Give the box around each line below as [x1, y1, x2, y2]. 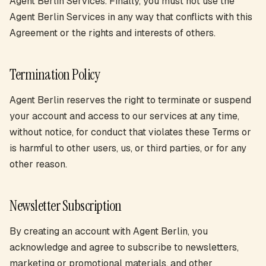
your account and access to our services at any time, [9, 110, 239, 122]
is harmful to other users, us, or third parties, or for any [9, 142, 246, 154]
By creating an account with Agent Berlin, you [9, 225, 208, 237]
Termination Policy [9, 65, 100, 84]
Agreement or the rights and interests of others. [9, 27, 216, 39]
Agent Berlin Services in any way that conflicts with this [9, 11, 252, 23]
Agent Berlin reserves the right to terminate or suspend [9, 94, 251, 106]
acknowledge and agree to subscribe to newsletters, [9, 241, 239, 254]
